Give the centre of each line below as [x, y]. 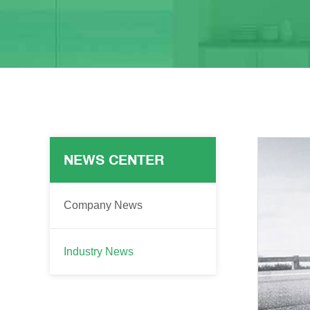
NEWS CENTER [114, 159]
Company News [103, 205]
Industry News [99, 252]
